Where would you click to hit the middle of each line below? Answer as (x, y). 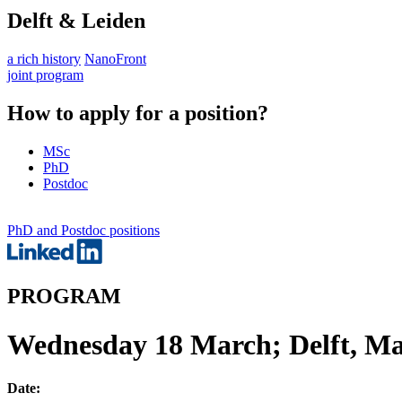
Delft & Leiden (76, 20)
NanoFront (115, 58)
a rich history (44, 58)
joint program (45, 74)
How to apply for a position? (138, 113)
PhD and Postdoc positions (83, 230)
